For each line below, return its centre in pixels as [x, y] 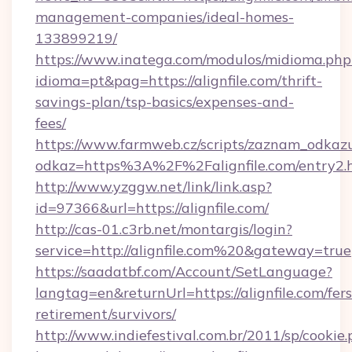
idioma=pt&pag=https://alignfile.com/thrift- [179, 81]
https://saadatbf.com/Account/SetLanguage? [184, 271]
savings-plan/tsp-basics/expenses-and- [165, 102]
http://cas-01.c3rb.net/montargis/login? [164, 229]
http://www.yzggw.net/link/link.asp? [154, 187]
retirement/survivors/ [106, 314]
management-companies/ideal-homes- [165, 17]
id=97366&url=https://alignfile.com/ [152, 208]
